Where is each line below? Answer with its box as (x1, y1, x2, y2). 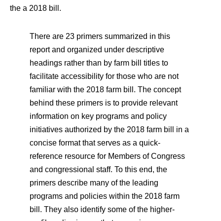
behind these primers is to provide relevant (30, 99, 178, 108)
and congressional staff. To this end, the (30, 165, 167, 174)
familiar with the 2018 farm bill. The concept (30, 85, 181, 94)
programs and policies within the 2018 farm (30, 192, 180, 201)
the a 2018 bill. (10, 4, 61, 13)
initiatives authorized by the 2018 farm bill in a (30, 125, 189, 134)
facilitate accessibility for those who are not (30, 72, 179, 81)
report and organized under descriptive (30, 45, 164, 54)
